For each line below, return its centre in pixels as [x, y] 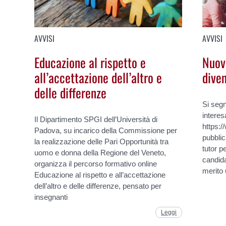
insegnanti [51, 197]
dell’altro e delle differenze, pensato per [98, 186]
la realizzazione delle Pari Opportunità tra [102, 141]
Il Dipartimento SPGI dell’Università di [96, 119]
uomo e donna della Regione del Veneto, [100, 152]
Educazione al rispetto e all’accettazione [100, 175]
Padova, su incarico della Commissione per [106, 130]
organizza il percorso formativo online [96, 163]
